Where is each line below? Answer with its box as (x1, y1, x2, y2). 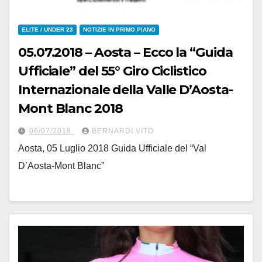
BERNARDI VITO (92, 126, 154, 135)
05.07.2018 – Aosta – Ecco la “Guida (18, 44, 233, 60)
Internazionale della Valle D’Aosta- (18, 81, 233, 98)
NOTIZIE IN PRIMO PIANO (83, 26, 156, 33)
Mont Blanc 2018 (18, 100, 123, 116)
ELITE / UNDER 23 (22, 26, 73, 33)
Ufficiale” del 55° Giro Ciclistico (18, 63, 206, 79)
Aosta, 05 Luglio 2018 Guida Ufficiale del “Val (18, 143, 206, 153)
